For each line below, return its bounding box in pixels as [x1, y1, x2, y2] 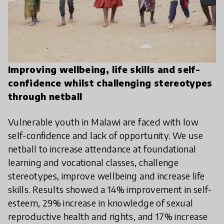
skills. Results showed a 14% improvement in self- [8, 183, 212, 195]
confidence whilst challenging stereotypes [8, 77, 212, 89]
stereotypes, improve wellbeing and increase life [8, 170, 205, 182]
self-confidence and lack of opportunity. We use [8, 129, 203, 141]
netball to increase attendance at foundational [8, 143, 196, 155]
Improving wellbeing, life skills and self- [8, 63, 200, 75]
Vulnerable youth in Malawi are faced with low [8, 116, 199, 128]
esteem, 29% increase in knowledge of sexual [8, 197, 193, 209]
